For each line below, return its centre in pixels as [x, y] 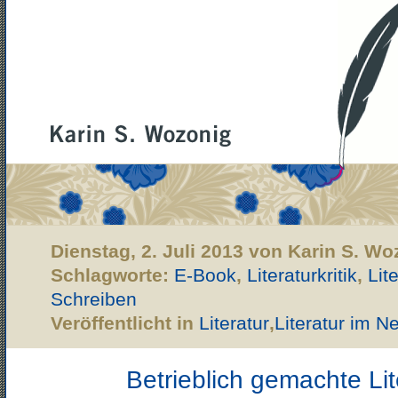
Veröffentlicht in [125, 323]
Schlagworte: [112, 275]
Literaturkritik [302, 275]
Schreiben [94, 299]
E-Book [205, 275]
